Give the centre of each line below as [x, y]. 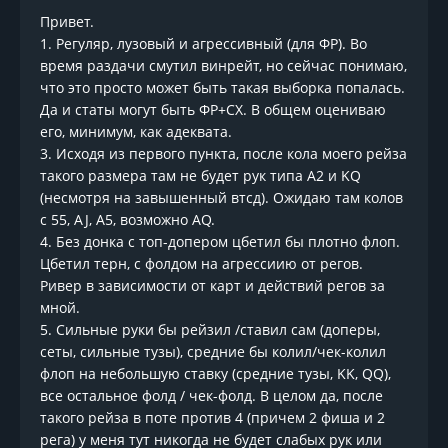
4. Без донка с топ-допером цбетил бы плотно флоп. [220, 242]
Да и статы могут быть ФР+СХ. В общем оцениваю [213, 110]
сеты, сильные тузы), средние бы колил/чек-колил [213, 352]
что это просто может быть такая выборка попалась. [222, 88]
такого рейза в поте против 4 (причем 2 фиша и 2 [212, 418]
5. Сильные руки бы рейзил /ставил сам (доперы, [210, 330]
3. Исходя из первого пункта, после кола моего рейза [223, 154]
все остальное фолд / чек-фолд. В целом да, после [211, 396]
